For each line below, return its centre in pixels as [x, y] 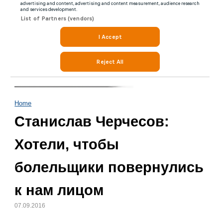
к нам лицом [59, 190]
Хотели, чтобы [67, 144]
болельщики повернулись [109, 167]
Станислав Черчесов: [92, 121]
